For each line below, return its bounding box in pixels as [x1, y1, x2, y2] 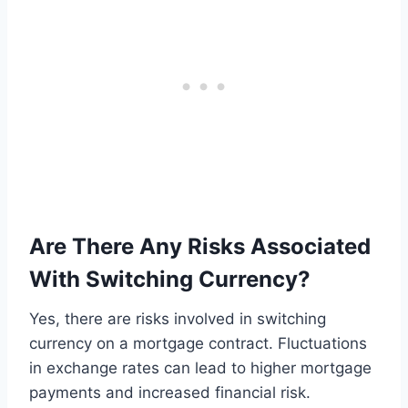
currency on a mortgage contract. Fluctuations [29, 333, 367, 352]
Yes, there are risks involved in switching [29, 309, 326, 328]
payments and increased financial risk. [29, 382, 311, 402]
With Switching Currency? [29, 265, 311, 292]
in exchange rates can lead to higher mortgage [29, 358, 372, 377]
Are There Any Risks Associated [29, 232, 371, 260]
